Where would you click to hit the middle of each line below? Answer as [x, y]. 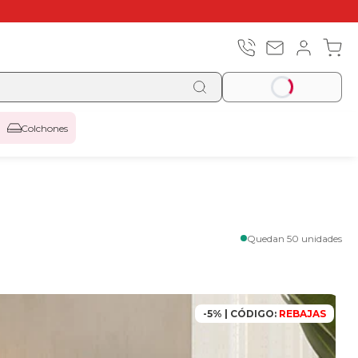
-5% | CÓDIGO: [240, 314]
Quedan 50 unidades [294, 238]
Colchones [44, 128]
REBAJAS [301, 314]
